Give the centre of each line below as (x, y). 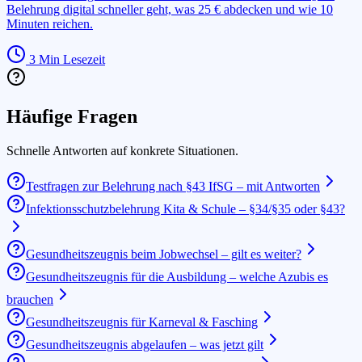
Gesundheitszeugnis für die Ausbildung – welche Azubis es (177, 276)
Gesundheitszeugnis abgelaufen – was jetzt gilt (145, 344)
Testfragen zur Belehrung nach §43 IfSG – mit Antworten (173, 186)
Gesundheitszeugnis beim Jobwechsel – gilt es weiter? (164, 254)
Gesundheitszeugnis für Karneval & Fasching (142, 322)
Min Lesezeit (70, 59)
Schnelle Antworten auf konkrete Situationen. (122, 150)
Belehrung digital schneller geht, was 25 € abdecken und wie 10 (170, 9)
